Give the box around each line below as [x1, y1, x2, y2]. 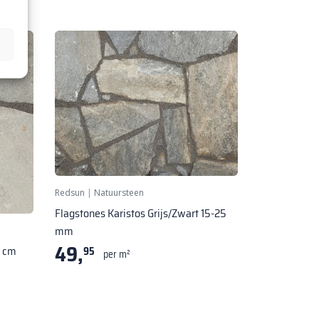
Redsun [55, 186, 85, 199]
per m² [103, 246, 130, 262]
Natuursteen [94, 186, 144, 199]
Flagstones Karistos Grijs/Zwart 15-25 [55, 204, 226, 222]
